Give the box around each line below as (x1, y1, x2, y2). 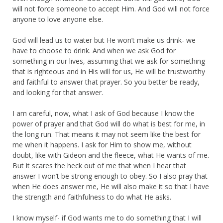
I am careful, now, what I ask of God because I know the (12, 108, 195, 118)
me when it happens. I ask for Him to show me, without (12, 139, 192, 149)
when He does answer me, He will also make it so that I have (12, 181, 209, 191)
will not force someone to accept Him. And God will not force (12, 3, 210, 13)
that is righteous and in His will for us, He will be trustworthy (12, 66, 205, 76)
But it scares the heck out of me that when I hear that (12, 160, 186, 170)
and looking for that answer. (12, 87, 103, 97)
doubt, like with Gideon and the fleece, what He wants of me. (12, 150, 209, 160)
